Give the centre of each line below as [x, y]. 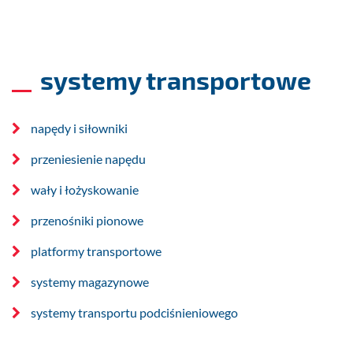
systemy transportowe [175, 80]
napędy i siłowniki [79, 128]
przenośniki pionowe [87, 221]
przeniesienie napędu [88, 159]
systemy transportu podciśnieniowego [134, 313]
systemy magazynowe [90, 282]
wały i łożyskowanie [85, 190]
